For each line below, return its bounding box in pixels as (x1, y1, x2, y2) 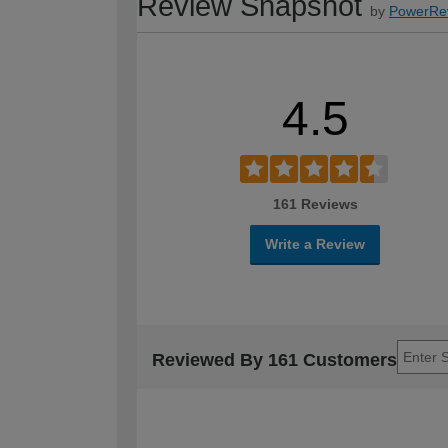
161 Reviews (272, 195, 358, 212)
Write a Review (265, 235, 365, 252)
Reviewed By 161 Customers (152, 350, 397, 371)
